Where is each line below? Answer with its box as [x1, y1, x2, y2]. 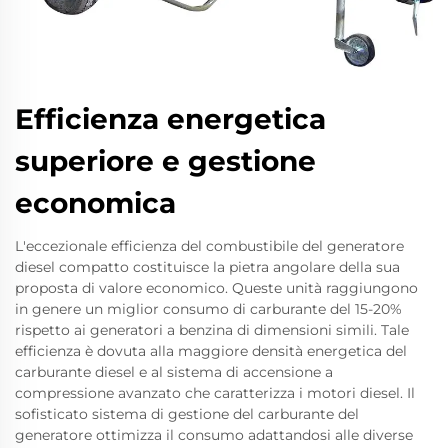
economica [15, 186, 176, 220]
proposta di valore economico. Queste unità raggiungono [15, 279, 418, 297]
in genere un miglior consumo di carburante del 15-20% [15, 300, 402, 318]
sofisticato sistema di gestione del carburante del [15, 405, 359, 423]
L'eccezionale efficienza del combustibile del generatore [15, 237, 404, 255]
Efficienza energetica [15, 102, 326, 136]
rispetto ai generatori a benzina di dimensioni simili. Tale [15, 321, 409, 339]
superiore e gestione [15, 144, 316, 178]
